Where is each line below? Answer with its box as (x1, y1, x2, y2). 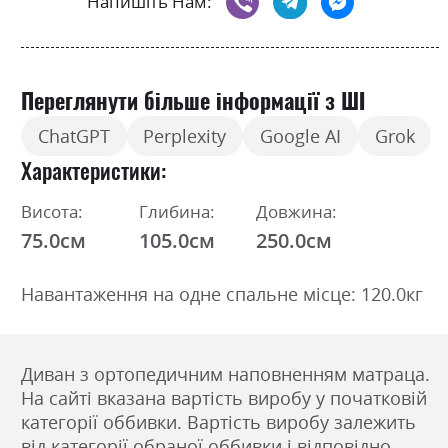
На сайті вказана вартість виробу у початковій (21, 385, 427, 410)
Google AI (259, 124, 341, 149)
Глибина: (138, 199, 215, 223)
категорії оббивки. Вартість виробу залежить (21, 409, 416, 434)
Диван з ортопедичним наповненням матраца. (21, 361, 430, 386)
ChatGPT (37, 124, 110, 149)
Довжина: (256, 199, 338, 223)
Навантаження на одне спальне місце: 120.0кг (21, 281, 423, 306)
